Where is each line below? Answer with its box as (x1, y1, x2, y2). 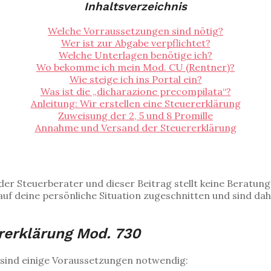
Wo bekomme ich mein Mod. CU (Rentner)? (36, 60, 235, 73)
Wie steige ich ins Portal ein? (69, 73, 202, 85)
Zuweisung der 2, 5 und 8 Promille (58, 109, 213, 122)
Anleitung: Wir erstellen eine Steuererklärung (30, 97, 241, 109)
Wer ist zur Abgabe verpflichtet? (60, 36, 211, 49)
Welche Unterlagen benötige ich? (59, 48, 212, 61)
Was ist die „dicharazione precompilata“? (40, 85, 231, 97)
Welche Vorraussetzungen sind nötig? (48, 24, 223, 37)
